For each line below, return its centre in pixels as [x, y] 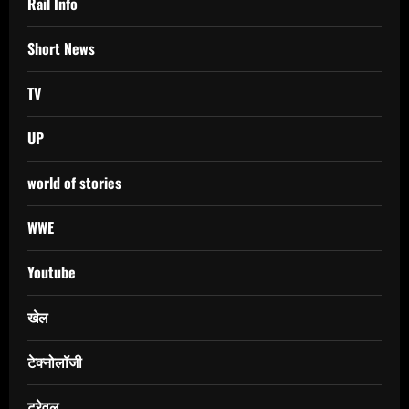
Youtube [52, 273]
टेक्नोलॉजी [55, 362]
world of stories [74, 183]
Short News [61, 49]
